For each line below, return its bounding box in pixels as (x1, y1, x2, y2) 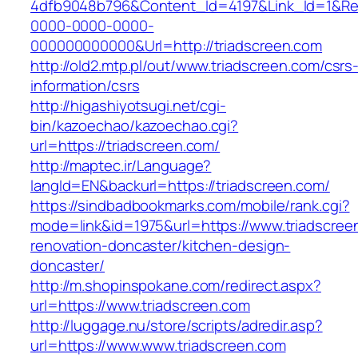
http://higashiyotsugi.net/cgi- (30, 95, 226, 117)
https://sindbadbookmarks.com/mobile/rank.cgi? (30, 195, 350, 217)
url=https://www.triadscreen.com (30, 295, 250, 316)
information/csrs (30, 75, 140, 97)
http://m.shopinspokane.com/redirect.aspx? (30, 275, 321, 296)
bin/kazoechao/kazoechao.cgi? (30, 115, 239, 137)
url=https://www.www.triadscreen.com (30, 335, 286, 356)
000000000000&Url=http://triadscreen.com (30, 35, 323, 57)
